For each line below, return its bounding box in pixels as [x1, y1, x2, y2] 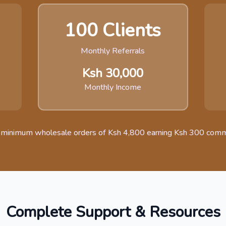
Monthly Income [84, 82, 142, 93]
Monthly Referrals [81, 45, 145, 56]
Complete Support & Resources [6, 202, 220, 222]
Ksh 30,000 [82, 65, 144, 81]
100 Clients [65, 18, 161, 43]
